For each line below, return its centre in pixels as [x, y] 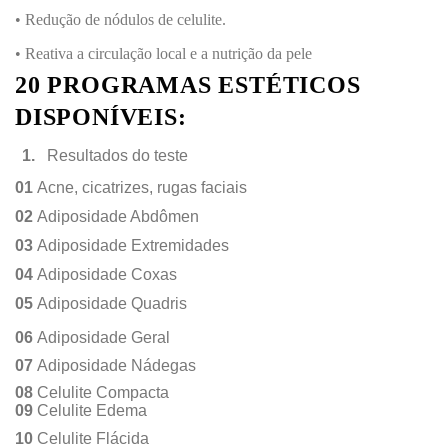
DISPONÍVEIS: [101, 117]
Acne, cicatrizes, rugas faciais [140, 188]
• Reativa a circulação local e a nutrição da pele [163, 53]
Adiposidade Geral [103, 337]
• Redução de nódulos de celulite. [120, 20]
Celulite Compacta [101, 393]
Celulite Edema [92, 411]
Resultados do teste [117, 155]
